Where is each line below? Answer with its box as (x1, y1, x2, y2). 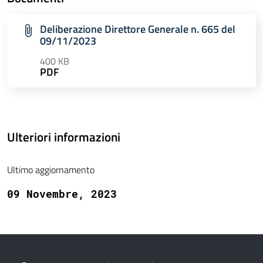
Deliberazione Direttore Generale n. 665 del (40, 21, 235, 38)
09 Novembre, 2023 (7, 187, 117, 201)
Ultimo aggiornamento (7, 163, 95, 177)
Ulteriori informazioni (7, 127, 120, 147)
